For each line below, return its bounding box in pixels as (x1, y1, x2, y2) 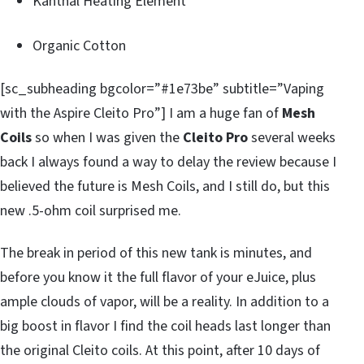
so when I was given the (32, 127, 183, 148)
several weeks (248, 127, 336, 148)
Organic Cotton (32, 35, 126, 56)
